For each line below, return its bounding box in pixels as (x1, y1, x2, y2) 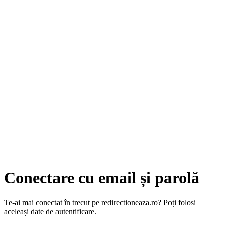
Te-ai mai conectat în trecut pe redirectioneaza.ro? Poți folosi (4, 198, 196, 207)
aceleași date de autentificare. (4, 207, 96, 216)
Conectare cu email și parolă (4, 168, 199, 187)
